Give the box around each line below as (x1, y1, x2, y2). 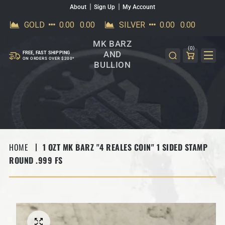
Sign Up (94, 4, 115, 11)
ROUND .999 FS (9, 154, 63, 166)
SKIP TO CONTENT (11, 7, 73, 19)
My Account (123, 4, 155, 11)
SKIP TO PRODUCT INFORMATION (20, 206, 135, 219)
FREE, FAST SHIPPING (22, 50, 70, 56)
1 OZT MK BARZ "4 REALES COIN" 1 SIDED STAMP (42, 141, 208, 154)
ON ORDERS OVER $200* (22, 56, 75, 61)
